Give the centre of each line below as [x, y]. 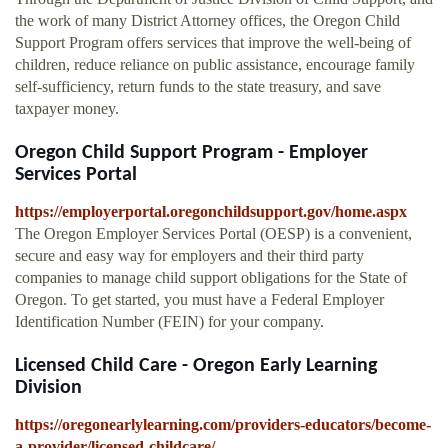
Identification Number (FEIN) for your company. [169, 322]
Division [48, 388]
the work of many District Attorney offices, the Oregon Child [207, 21]
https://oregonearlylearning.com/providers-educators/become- [223, 425]
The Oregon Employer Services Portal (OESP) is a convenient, [213, 234]
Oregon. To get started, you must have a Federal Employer [199, 300]
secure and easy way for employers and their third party [189, 256]
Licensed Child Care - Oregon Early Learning [196, 366]
